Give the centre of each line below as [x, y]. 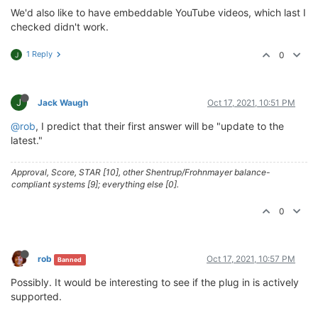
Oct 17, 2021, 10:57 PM [251, 259]
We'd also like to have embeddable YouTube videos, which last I [158, 13]
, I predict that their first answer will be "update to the [160, 126]
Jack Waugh [63, 103]
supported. [36, 297]
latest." [27, 141]
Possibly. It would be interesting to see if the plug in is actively [155, 283]
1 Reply [39, 54]
